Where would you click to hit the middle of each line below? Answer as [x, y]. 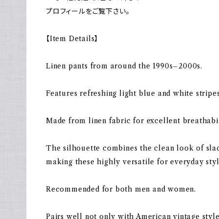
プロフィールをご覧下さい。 [88, 11]
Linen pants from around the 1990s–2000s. [124, 66]
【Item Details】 [72, 39]
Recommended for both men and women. [121, 189]
